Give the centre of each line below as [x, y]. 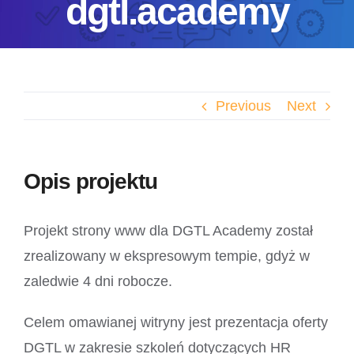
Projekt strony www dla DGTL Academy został [168, 231]
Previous [243, 106]
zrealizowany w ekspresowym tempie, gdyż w [166, 256]
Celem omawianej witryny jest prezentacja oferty [175, 323]
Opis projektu [90, 182]
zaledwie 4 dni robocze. [98, 282]
